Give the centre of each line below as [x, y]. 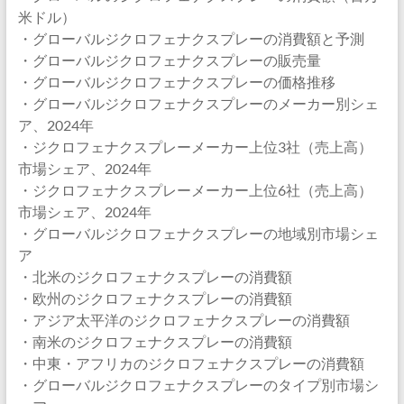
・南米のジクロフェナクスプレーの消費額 [155, 341]
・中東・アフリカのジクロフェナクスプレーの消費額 [191, 363]
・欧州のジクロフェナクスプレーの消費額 [155, 298]
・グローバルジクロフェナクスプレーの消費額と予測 [191, 38]
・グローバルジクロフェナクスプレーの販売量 [169, 60]
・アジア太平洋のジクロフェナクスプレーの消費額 [184, 320]
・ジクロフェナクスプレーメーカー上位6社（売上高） [195, 190]
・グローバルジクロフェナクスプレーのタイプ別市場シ [198, 385]
